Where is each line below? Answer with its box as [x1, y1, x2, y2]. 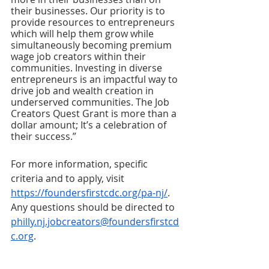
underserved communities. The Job [11, 95, 172, 109]
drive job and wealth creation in [11, 84, 156, 97]
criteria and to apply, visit [11, 172, 127, 185]
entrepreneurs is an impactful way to [11, 73, 180, 86]
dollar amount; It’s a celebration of [11, 118, 169, 131]
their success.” [11, 130, 79, 143]
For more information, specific [11, 157, 150, 171]
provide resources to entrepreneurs [11, 16, 177, 29]
